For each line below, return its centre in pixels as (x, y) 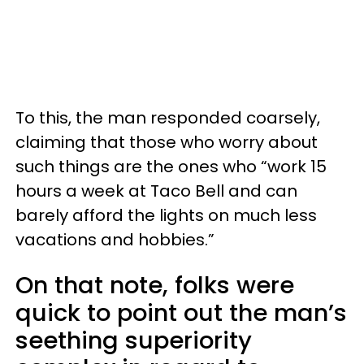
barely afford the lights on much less (166, 215)
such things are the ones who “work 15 (171, 166)
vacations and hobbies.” (115, 239)
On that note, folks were (155, 285)
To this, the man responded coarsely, (168, 117)
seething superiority (134, 340)
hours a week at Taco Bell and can (156, 191)
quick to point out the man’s (181, 312)
